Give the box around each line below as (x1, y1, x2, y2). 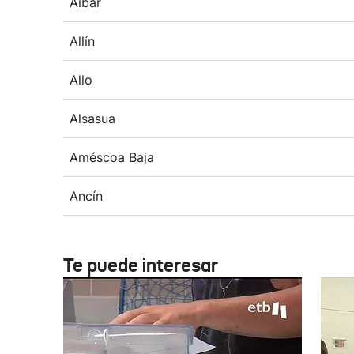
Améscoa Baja (70, 149, 154, 165)
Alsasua (70, 111, 115, 126)
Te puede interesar (63, 254, 218, 277)
